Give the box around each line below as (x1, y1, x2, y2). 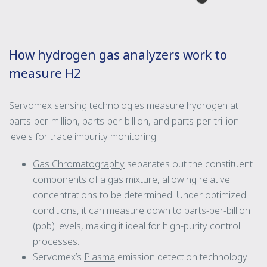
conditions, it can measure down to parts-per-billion (33, 203, 250, 217)
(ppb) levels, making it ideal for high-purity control (33, 219, 240, 232)
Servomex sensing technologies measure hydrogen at (9, 98, 238, 112)
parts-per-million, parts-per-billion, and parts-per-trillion (9, 114, 239, 128)
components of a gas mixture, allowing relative (33, 172, 230, 186)
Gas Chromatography (33, 157, 125, 170)
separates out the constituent (125, 157, 253, 170)
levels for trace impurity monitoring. (9, 129, 158, 143)
